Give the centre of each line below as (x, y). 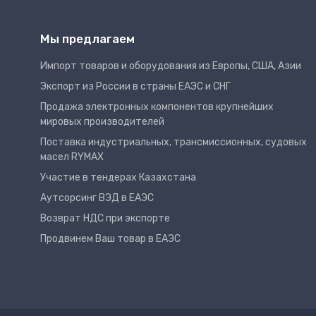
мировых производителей (102, 121)
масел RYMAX (72, 157)
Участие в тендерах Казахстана (118, 177)
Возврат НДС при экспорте (105, 218)
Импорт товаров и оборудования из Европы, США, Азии (171, 66)
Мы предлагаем (87, 38)
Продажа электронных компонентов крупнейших (157, 107)
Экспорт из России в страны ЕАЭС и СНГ (135, 86)
